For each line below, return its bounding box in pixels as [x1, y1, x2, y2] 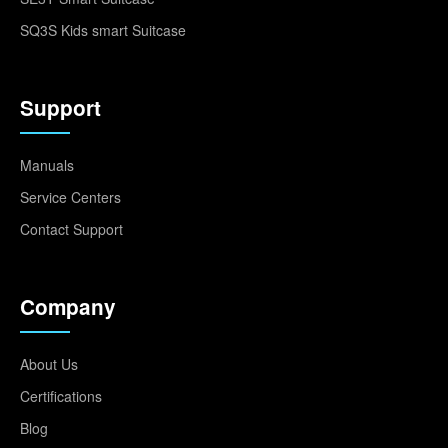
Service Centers [20, 186, 121, 207]
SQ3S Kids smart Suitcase [20, 19, 186, 40]
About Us [20, 353, 78, 374]
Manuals [20, 154, 74, 175]
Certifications [20, 385, 102, 406]
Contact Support [20, 218, 123, 239]
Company [20, 291, 116, 321]
